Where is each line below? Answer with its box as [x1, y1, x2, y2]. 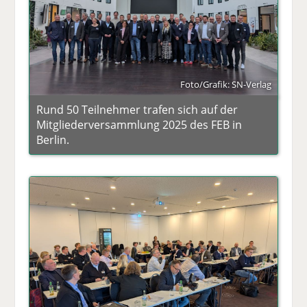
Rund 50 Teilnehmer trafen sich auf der [36, 102, 238, 118]
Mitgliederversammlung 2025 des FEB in [36, 117, 243, 133]
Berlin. [36, 132, 70, 148]
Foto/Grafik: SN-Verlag [180, 78, 271, 91]
